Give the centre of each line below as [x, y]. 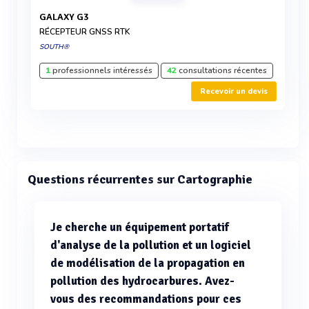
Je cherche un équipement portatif [140, 227]
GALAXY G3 [68, 17]
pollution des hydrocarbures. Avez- [142, 281]
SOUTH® [54, 47]
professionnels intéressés [101, 70]
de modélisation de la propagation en [148, 263]
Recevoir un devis [234, 91]
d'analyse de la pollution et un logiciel [151, 245]
